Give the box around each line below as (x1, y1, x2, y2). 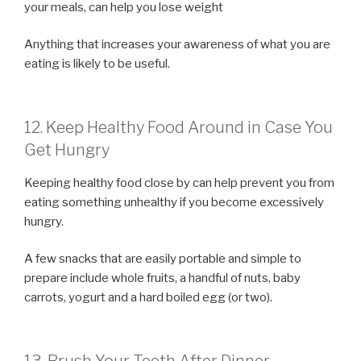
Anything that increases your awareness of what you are (24, 37, 330, 52)
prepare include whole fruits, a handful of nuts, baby (24, 271, 301, 286)
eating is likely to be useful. (24, 56, 170, 72)
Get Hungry (24, 139, 110, 160)
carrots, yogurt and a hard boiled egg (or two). (24, 290, 272, 305)
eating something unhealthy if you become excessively (24, 194, 324, 210)
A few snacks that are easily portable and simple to (24, 251, 301, 267)
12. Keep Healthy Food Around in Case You (24, 117, 333, 137)
